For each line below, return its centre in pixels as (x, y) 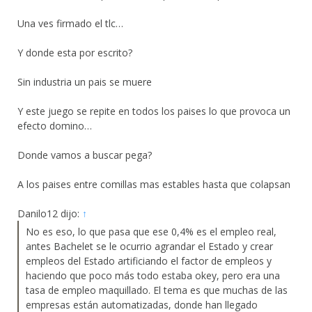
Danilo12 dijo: (50, 214)
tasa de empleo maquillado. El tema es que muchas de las (157, 290)
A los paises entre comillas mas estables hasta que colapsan (154, 185)
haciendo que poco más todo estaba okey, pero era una (153, 276)
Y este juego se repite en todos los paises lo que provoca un (154, 111)
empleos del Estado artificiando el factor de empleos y (149, 261)
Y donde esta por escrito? (75, 53)
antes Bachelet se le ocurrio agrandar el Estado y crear (149, 247)
